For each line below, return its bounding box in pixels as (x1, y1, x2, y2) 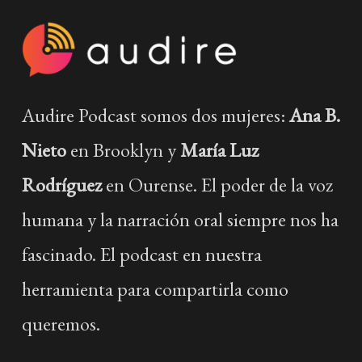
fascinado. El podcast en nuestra (21, 242, 262, 267)
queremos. (21, 311, 100, 337)
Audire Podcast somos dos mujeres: (21, 103, 289, 128)
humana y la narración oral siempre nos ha (21, 207, 339, 233)
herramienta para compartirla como (21, 276, 288, 302)
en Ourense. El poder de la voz (101, 172, 333, 198)
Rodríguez (21, 172, 102, 198)
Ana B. (288, 103, 340, 128)
